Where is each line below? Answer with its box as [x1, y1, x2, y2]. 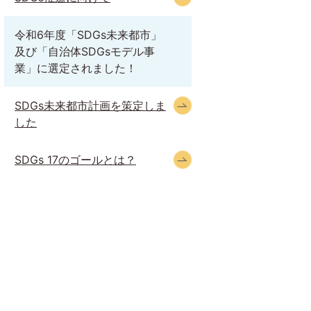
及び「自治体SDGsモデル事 [15, 44, 155, 58]
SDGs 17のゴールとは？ [15, 153, 136, 167]
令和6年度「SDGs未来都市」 [15, 28, 162, 42]
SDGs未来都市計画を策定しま [15, 99, 166, 112]
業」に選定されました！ [15, 61, 137, 75]
